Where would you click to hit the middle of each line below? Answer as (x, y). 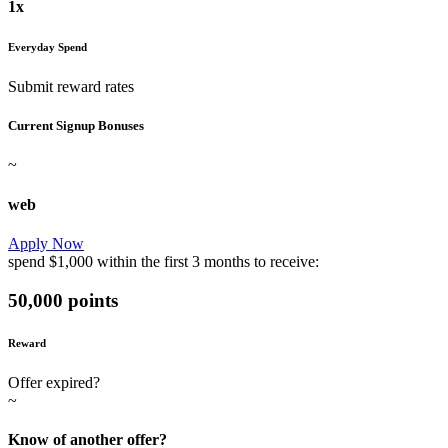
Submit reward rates (71, 87)
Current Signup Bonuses (76, 126)
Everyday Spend (47, 47)
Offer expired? (54, 382)
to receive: (284, 261)
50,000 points (63, 300)
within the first (142, 261)
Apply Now (46, 243)
